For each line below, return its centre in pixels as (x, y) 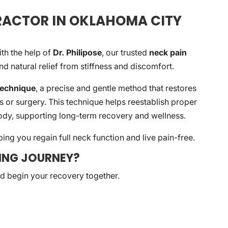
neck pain (168, 52)
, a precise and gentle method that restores (116, 88)
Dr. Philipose (78, 52)
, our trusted (126, 52)
